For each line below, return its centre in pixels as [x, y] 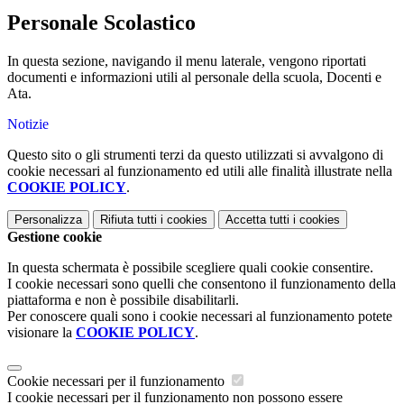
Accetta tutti [257, 219]
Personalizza [48, 219]
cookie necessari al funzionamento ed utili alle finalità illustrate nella [200, 170]
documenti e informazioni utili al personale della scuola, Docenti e [194, 77]
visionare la [41, 332]
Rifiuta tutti [129, 219]
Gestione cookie [55, 236]
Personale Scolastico [104, 23]
